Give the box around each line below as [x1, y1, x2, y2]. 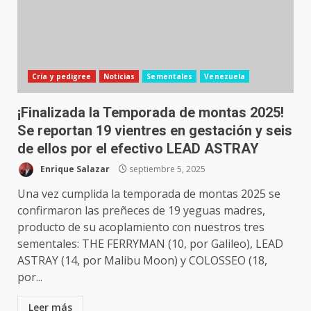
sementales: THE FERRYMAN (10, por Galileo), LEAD [17, 236, 283, 251]
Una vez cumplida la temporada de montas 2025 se [17, 186, 280, 201]
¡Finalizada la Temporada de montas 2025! [17, 104, 284, 121]
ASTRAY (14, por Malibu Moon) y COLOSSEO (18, [17, 253, 267, 268]
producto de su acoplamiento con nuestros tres [17, 219, 264, 235]
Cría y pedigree [32, 72, 92, 81]
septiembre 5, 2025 [127, 162, 205, 175]
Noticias [103, 72, 135, 81]
